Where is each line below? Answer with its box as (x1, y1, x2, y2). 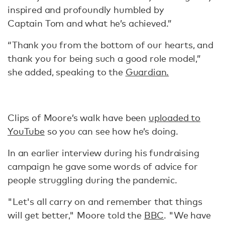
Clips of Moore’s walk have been (8, 112, 149, 124)
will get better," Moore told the (8, 209, 144, 221)
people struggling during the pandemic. (8, 174, 180, 186)
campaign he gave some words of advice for (8, 161, 198, 172)
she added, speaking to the (8, 66, 126, 78)
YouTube (8, 126, 45, 137)
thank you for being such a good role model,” (8, 53, 201, 64)
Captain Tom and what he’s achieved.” (8, 18, 177, 29)
